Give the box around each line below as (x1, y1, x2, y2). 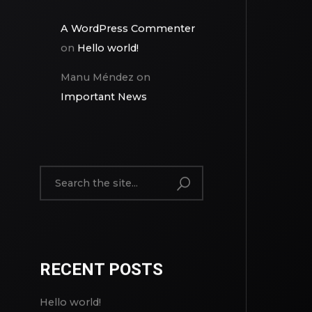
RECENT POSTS (39, 260, 163, 280)
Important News (60, 91, 147, 104)
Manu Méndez (60, 71, 134, 84)
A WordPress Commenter (60, 22, 195, 35)
